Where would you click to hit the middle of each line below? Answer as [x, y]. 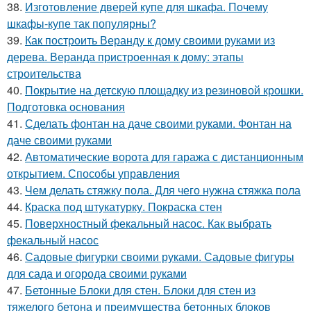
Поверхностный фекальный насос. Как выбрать [148, 224]
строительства [44, 74]
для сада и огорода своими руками [97, 274]
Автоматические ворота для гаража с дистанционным [164, 157]
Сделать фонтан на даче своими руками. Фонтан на [158, 124]
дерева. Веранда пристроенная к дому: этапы [125, 57]
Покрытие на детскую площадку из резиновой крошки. [164, 90]
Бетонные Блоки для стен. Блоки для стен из [140, 290]
